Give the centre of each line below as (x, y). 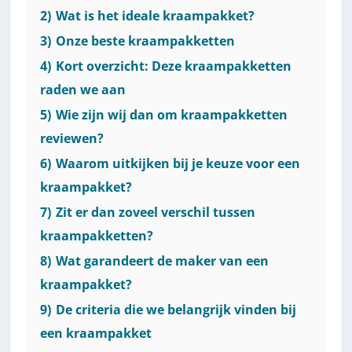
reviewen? (72, 138)
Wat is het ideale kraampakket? (156, 15)
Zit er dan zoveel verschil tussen (156, 212)
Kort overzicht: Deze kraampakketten (174, 66)
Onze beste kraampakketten (146, 40)
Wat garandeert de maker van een (163, 260)
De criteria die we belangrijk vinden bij (176, 309)
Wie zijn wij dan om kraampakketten (172, 114)
